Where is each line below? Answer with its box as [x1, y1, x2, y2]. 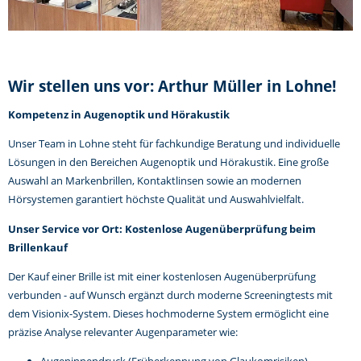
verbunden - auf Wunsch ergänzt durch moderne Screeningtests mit [8, 287, 333, 302]
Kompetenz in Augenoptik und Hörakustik [8, 107, 230, 122]
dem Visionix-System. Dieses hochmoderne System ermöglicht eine [8, 305, 329, 321]
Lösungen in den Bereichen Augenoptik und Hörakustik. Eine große [8, 155, 329, 170]
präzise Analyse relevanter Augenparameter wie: [8, 324, 238, 339]
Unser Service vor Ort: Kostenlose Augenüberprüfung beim [8, 221, 316, 236]
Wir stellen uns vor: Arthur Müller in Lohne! [8, 75, 336, 96]
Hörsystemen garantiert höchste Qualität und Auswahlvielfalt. [8, 192, 304, 207]
